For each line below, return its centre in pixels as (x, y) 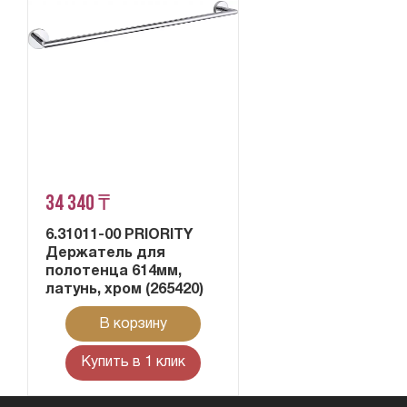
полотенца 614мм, (114, 272)
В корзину (133, 324)
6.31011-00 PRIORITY (119, 236)
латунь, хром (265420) (125, 290)
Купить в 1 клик (133, 363)
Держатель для (106, 254)
